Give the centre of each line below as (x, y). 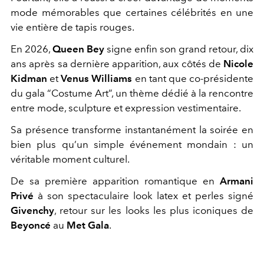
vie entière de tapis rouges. (72, 27)
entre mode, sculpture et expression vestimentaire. (126, 108)
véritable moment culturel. (70, 159)
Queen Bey (78, 49)
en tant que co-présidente (193, 78)
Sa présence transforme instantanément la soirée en (132, 130)
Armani (237, 181)
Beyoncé (31, 225)
